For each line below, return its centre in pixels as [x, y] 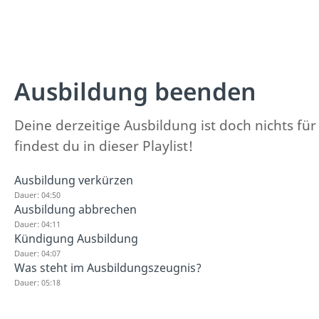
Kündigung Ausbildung [76, 239]
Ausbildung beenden [135, 91]
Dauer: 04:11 [37, 224]
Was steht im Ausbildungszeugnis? [108, 268]
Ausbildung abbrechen [75, 209]
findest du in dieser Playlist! [104, 146]
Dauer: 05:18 [37, 282]
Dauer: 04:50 [37, 195]
